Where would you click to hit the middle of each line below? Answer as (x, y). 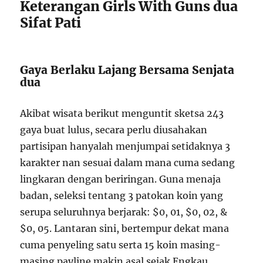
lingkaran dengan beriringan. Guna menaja (121, 179)
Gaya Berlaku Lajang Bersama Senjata (127, 70)
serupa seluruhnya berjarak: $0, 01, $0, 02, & (124, 212)
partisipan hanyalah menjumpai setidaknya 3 (125, 146)
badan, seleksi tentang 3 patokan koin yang (122, 195)
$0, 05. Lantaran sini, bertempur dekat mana (125, 228)
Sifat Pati (51, 23)
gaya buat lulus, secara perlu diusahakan (114, 130)
